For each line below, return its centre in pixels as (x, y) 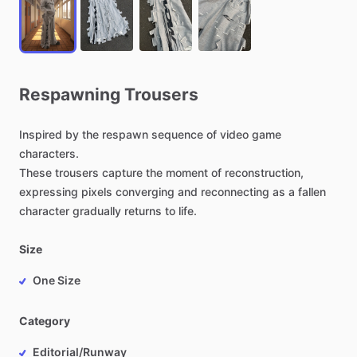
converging (145, 192)
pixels (97, 192)
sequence (177, 134)
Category (45, 321)
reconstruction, (264, 173)
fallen (312, 192)
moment (187, 173)
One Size (57, 280)
